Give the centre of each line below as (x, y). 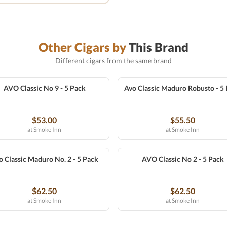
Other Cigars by (82, 47)
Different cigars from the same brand (113, 61)
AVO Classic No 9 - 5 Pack (44, 88)
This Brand (157, 47)
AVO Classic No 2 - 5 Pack (183, 159)
